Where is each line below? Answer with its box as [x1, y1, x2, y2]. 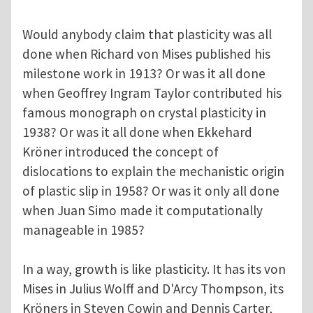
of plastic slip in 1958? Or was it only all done [22, 182, 279, 200]
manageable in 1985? [22, 221, 145, 239]
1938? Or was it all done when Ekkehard [22, 124, 252, 141]
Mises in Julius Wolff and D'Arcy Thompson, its [22, 280, 284, 298]
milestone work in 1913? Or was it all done [22, 65, 265, 82]
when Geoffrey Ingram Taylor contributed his [22, 85, 282, 102]
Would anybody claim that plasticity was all [22, 26, 272, 43]
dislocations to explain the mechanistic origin [22, 163, 284, 180]
